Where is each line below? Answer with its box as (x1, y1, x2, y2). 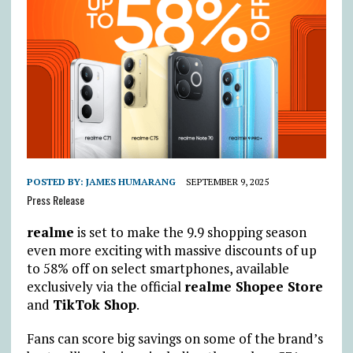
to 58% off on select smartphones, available (26, 259, 289, 278)
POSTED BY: (26, 176, 86, 188)
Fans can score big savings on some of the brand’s (26, 329, 323, 348)
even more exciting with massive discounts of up (26, 241, 317, 260)
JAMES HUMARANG (85, 176, 176, 188)
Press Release (26, 191, 84, 209)
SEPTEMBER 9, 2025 (185, 176, 269, 188)
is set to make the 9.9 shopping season (73, 223, 307, 242)
